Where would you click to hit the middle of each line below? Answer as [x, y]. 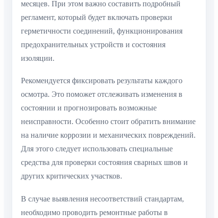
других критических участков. [72, 176]
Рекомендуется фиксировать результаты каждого [102, 81]
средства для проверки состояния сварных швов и [104, 163]
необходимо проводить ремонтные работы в [94, 212]
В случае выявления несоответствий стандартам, [102, 199]
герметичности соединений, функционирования [102, 31]
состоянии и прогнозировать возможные [89, 108]
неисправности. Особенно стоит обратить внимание [108, 122]
